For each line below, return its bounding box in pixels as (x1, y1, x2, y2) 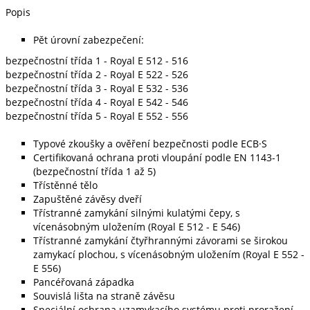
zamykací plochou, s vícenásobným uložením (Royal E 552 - (33, 248, 304, 261)
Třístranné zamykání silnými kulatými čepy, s (33, 206, 240, 219)
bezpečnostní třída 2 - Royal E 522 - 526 (6, 68, 188, 81)
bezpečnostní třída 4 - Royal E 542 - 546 (6, 95, 188, 109)
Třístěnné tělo (33, 179, 98, 192)
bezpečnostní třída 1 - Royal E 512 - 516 (6, 54, 188, 67)
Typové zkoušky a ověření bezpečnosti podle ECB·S (33, 137, 267, 150)
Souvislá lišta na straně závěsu (33, 289, 175, 302)
